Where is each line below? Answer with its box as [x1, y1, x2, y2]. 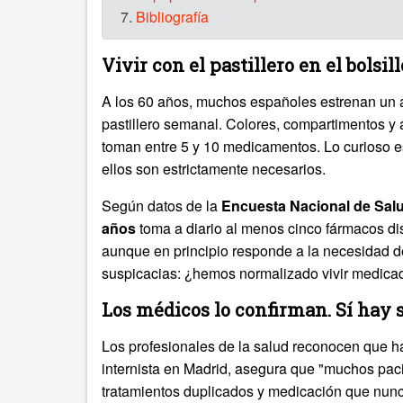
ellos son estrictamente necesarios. [102, 158, 326, 180]
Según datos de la [102, 195, 221, 217]
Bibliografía [136, 6, 209, 28]
